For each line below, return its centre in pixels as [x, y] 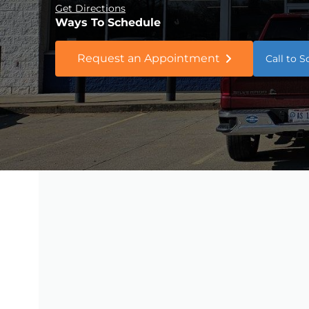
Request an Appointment [149, 58]
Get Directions [90, 8]
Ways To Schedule [108, 22]
